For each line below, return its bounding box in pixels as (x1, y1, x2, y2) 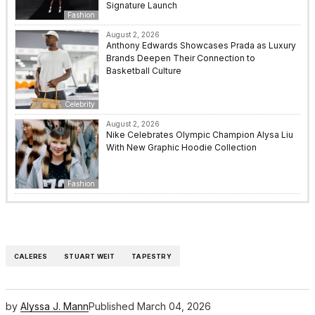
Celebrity (65, 100, 95, 109)
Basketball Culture (106, 65, 181, 77)
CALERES (14, 252, 48, 260)
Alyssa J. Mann (20, 300, 89, 313)
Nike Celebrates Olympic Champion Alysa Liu (106, 129, 293, 141)
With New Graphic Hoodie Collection (106, 142, 257, 153)
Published (89, 300, 134, 313)
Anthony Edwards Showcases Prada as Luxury (106, 40, 296, 51)
